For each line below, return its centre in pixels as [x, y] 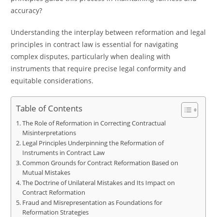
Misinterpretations [49, 133]
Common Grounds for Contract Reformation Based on [100, 163]
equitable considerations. [52, 81]
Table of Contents [49, 108]
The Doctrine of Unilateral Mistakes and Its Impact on [98, 183]
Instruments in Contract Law [63, 153]
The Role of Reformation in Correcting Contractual [94, 123]
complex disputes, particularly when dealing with [91, 56]
